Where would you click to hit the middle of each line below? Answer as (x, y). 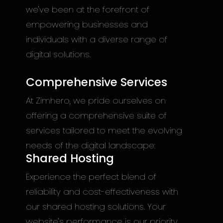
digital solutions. (58, 54)
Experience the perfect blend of (91, 177)
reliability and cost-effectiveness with (102, 192)
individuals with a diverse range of (96, 39)
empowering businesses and (87, 24)
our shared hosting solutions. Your (96, 207)
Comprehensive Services (96, 82)
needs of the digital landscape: (90, 145)
